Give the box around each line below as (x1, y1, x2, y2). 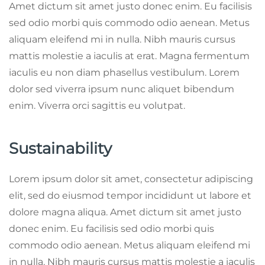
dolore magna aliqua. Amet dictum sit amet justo (9, 206, 241, 218)
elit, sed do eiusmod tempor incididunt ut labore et (9, 190, 251, 202)
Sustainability (9, 139, 112, 159)
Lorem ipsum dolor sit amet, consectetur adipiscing (9, 173, 253, 185)
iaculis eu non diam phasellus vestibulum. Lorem (9, 67, 240, 79)
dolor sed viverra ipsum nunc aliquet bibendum (9, 83, 234, 95)
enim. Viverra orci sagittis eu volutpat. (9, 100, 185, 112)
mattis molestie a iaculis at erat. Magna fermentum (9, 50, 250, 62)
